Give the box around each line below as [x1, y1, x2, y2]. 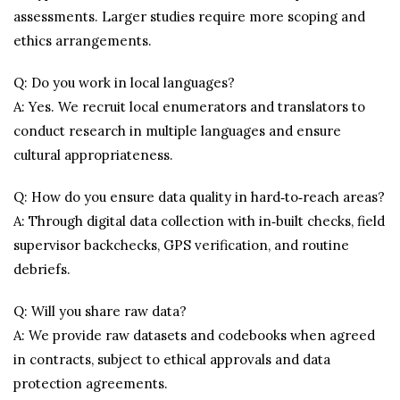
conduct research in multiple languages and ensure [13, 122, 341, 139]
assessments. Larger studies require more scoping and [13, 8, 365, 25]
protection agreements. [13, 375, 168, 392]
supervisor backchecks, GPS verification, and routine [13, 237, 349, 254]
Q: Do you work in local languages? [13, 74, 235, 91]
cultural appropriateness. [13, 146, 173, 163]
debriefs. [13, 261, 71, 278]
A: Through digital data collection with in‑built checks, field [13, 212, 385, 229]
